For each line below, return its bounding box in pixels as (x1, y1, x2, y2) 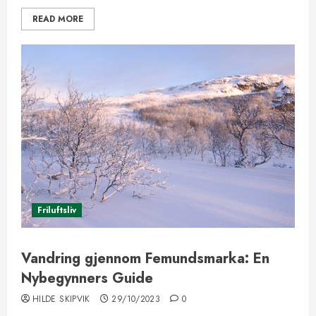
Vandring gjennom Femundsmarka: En (21, 248, 269, 269)
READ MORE (32, 13, 83, 25)
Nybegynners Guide (21, 268, 153, 288)
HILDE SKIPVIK (32, 293, 90, 305)
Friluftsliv (37, 204, 76, 217)
